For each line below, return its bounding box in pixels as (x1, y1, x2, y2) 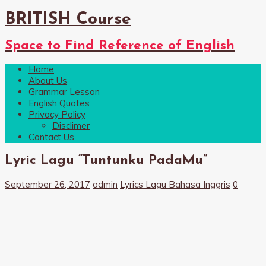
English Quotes (28, 97, 90, 109)
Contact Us (28, 131, 74, 143)
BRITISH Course (5, 11, 131, 28)
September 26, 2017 (5, 178, 90, 190)
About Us (28, 75, 67, 87)
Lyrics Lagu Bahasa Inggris (120, 178, 230, 190)
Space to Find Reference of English (5, 39, 235, 53)
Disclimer (52, 120, 90, 132)
